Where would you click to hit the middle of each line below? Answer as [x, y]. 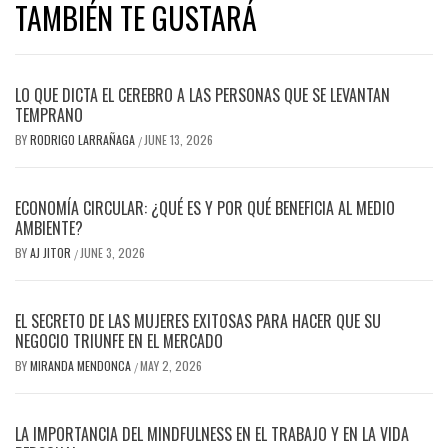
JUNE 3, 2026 [112, 252]
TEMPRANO [49, 114]
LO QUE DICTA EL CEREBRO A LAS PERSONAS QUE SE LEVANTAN [202, 94]
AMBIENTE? [49, 227]
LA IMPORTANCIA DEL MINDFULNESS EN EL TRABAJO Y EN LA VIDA [212, 433]
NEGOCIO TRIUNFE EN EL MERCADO [119, 340]
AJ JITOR [52, 252]
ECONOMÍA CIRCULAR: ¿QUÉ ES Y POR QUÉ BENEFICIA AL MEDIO [205, 207]
